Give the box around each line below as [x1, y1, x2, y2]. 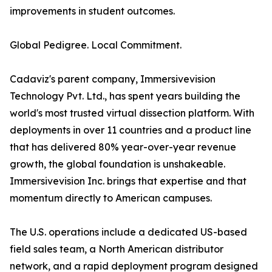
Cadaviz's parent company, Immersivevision [10, 73, 216, 86]
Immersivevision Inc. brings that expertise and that [10, 175, 246, 188]
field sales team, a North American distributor [10, 243, 223, 256]
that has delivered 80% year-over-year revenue [10, 141, 236, 154]
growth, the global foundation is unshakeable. [10, 158, 225, 171]
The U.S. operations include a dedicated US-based [10, 226, 247, 239]
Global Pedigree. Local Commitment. [10, 39, 182, 52]
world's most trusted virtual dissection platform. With [10, 107, 254, 120]
